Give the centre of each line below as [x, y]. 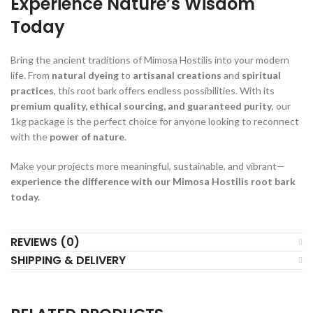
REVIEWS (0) [45, 242]
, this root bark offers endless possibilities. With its [164, 90]
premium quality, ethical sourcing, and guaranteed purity [141, 105]
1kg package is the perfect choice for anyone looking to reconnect [155, 121]
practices [32, 90]
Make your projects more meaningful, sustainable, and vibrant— [148, 166]
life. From [31, 75]
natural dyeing [85, 75]
